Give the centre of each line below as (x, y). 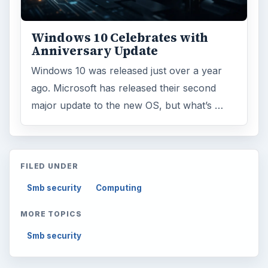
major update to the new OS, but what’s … (127, 106)
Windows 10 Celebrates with (120, 38)
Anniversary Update (95, 51)
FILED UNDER (49, 166)
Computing (119, 188)
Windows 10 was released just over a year (127, 71)
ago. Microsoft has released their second (124, 88)
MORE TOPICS (51, 214)
